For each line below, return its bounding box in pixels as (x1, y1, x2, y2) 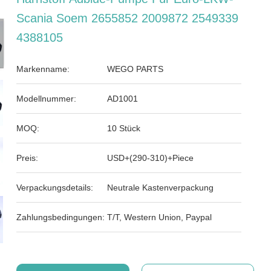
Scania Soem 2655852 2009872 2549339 (16, 11, 239, 25)
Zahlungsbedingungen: (16, 212, 105, 222)
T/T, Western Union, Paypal (107, 212, 212, 222)
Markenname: (16, 64, 70, 74)
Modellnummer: (16, 94, 77, 103)
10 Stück (107, 123, 141, 133)
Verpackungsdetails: (16, 183, 94, 192)
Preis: (16, 153, 39, 163)
